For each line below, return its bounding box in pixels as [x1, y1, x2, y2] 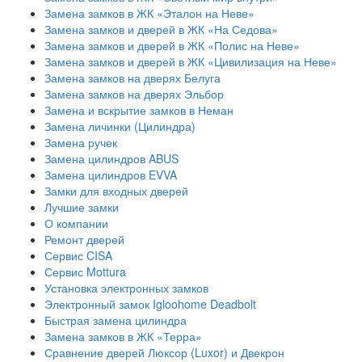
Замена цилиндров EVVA [44, 166, 177, 183]
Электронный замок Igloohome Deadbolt [44, 296, 256, 312]
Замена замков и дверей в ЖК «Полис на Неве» [44, 37, 300, 53]
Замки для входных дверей [44, 183, 188, 199]
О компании [44, 215, 108, 231]
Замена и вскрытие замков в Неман [44, 102, 234, 118]
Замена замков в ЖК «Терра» [44, 328, 202, 344]
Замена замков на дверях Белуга [44, 69, 221, 86]
